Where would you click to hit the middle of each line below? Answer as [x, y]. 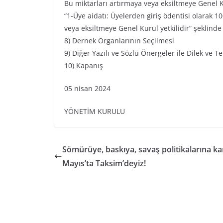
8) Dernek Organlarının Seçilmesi [119, 41]
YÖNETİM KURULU [94, 111]
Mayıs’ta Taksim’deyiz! [105, 164]
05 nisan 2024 [87, 89]
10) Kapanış [83, 66]
